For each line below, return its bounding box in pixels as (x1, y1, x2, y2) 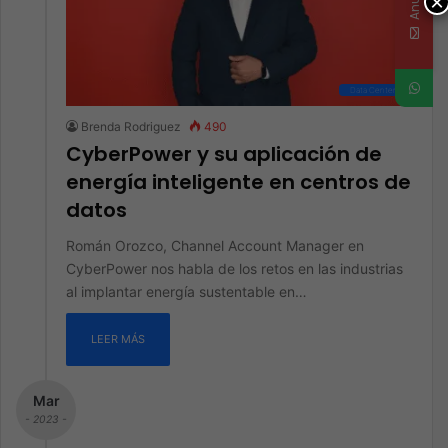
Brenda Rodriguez (81, 119, 181, 134)
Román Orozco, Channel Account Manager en (66, 237, 364, 254)
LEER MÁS (91, 332, 145, 346)
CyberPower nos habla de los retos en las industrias (66, 260, 403, 277)
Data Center (350, 85, 396, 95)
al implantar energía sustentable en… (66, 283, 307, 300)
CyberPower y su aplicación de (66, 140, 382, 168)
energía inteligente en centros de (66, 168, 411, 196)
